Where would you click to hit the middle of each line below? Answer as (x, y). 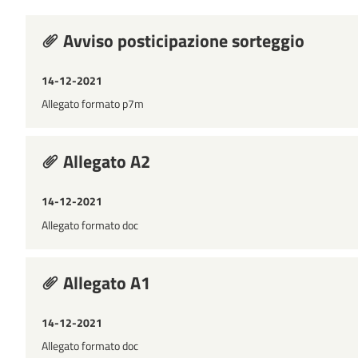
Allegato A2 (105, 162)
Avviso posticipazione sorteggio (182, 40)
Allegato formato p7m (93, 104)
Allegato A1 (105, 282)
